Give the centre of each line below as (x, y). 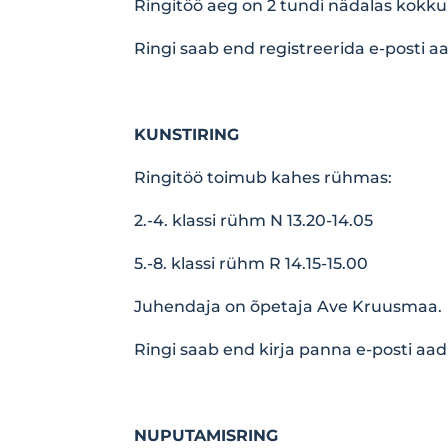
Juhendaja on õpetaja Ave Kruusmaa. (288, 306)
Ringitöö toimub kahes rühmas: (263, 177)
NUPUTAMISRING (206, 435)
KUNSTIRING (187, 134)
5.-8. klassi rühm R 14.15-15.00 (251, 263)
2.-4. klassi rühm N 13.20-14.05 (254, 220)
